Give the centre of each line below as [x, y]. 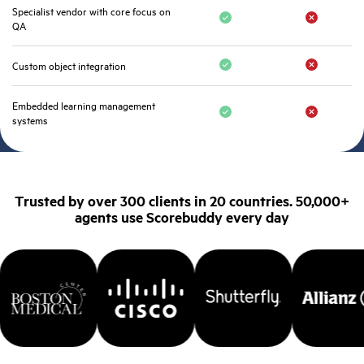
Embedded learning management [84, 105]
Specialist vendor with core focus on [91, 11]
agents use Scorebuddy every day [182, 217]
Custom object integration [69, 65]
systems [30, 120]
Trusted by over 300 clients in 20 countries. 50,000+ [182, 200]
